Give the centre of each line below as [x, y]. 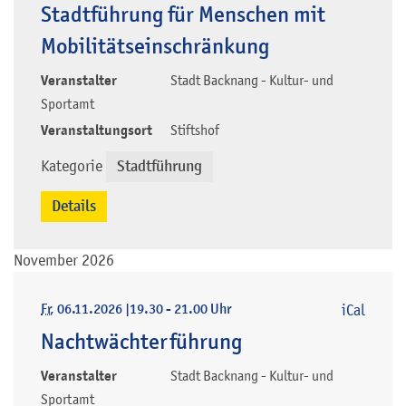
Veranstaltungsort [97, 130]
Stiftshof [195, 129]
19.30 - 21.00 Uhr [180, 309]
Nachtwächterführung [141, 341]
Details [74, 206]
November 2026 [64, 260]
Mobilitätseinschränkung [155, 46]
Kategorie [72, 165]
